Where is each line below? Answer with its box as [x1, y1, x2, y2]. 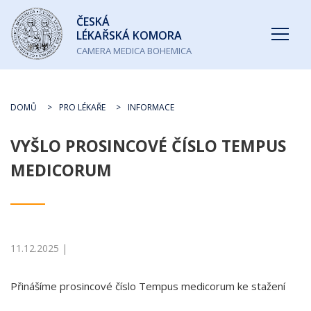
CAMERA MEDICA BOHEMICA [76, 44, 192, 57]
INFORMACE [128, 101, 174, 113]
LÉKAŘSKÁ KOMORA [76, 28, 182, 43]
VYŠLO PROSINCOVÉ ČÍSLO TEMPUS [10, 135, 286, 157]
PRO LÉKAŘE [59, 101, 106, 113]
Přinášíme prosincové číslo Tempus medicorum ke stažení [10, 279, 285, 293]
